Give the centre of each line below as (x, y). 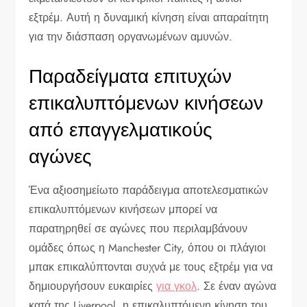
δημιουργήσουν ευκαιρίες (93, 286)
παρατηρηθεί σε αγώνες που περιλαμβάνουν (138, 229)
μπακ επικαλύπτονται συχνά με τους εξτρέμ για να (151, 267)
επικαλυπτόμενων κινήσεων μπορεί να (123, 210)
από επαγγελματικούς (121, 130)
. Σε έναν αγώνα (237, 286)
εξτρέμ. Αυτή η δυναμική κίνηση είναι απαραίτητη (149, 18)
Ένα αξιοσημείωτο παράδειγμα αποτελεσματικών (149, 191)
